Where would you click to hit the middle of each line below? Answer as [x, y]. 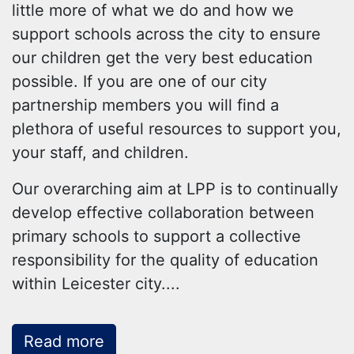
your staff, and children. [100, 153]
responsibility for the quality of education [165, 260]
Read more [64, 341]
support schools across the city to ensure [166, 34]
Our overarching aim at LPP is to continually [175, 189]
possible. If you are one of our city [139, 81]
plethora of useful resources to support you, [177, 129]
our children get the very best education [162, 58]
